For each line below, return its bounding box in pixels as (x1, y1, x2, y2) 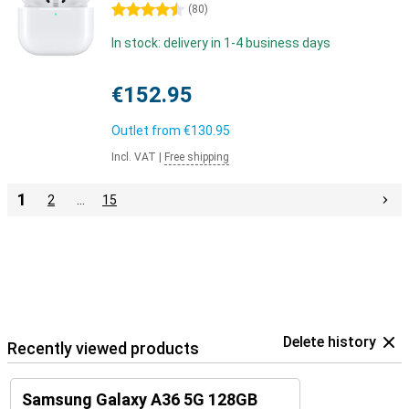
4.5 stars (111, 3, 163, 17)
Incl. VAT (111, 151, 156, 163)
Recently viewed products (7, 339, 199, 358)
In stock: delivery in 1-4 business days (111, 36, 330, 50)
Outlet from (111, 123, 184, 138)
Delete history (283, 333, 376, 351)
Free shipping (164, 151, 229, 163)
